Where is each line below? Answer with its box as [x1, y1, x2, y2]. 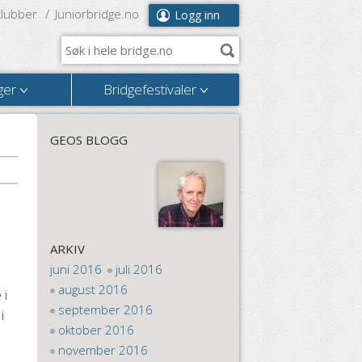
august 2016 [58, 281, 128, 297]
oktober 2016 [58, 322, 135, 338]
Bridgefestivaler [103, 80, 196, 99]
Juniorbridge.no [55, 6, 139, 22]
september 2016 [58, 301, 154, 318]
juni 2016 [49, 261, 102, 277]
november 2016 [58, 342, 149, 358]
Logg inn [175, 7, 220, 23]
